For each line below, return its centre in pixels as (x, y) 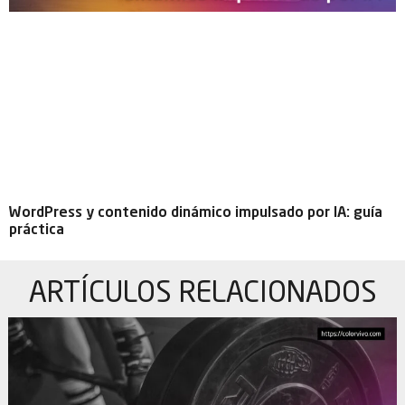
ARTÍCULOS (104, 294)
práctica (37, 231)
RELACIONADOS (278, 294)
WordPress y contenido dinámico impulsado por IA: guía (196, 214)
